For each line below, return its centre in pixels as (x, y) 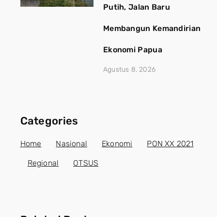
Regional (43, 163)
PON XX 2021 (170, 143)
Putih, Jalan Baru (137, 7)
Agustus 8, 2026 (129, 69)
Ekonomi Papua (132, 49)
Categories (49, 121)
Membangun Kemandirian (152, 28)
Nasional (72, 143)
